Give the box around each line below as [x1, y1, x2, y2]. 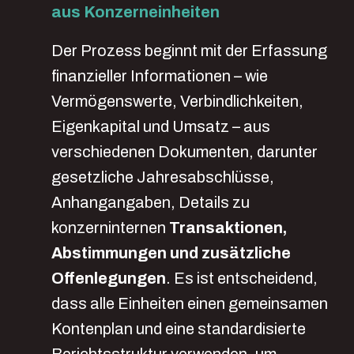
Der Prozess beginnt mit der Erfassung [51, 42, 327, 59]
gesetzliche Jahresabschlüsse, [51, 168, 274, 186]
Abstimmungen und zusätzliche [51, 244, 291, 262]
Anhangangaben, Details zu [51, 194, 250, 211]
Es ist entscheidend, [171, 269, 318, 287]
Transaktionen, [169, 219, 287, 236]
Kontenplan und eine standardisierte [51, 320, 306, 337]
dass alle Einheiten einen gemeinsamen [51, 295, 328, 312]
